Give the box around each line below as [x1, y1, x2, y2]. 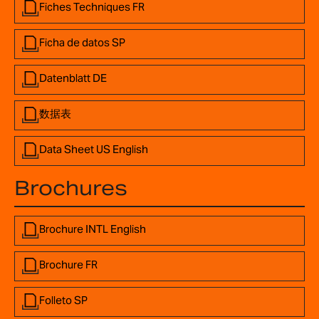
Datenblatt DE [39, 70, 107, 85]
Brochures [14, 174, 127, 201]
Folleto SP [39, 293, 88, 307]
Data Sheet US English [39, 142, 148, 156]
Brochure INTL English [39, 221, 146, 236]
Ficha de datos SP [39, 35, 125, 49]
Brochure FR [39, 257, 98, 271]
